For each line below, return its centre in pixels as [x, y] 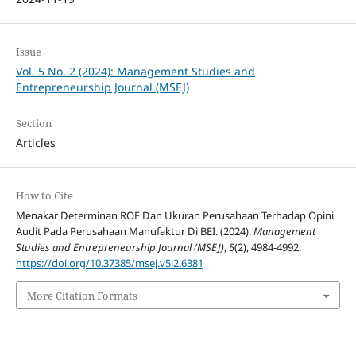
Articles [35, 143]
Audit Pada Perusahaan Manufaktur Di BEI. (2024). [134, 232]
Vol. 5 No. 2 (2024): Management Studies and [135, 72]
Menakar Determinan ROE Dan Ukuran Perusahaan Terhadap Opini [174, 216]
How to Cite [44, 196]
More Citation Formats [82, 295]
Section [33, 124]
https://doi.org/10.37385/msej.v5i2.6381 [109, 263]
